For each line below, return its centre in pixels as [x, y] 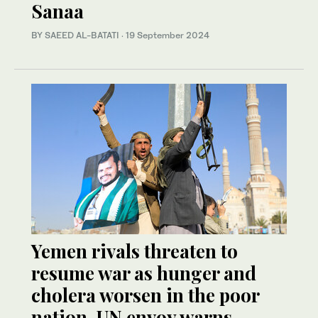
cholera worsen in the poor [145, 295]
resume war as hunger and [144, 273]
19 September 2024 [168, 35]
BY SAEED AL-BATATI [76, 35]
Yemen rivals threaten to [135, 251]
